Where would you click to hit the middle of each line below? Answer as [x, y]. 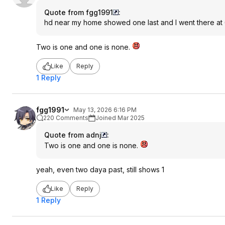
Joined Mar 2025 [120, 118]
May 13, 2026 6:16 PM [105, 109]
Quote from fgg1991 [79, 12]
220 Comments [66, 118]
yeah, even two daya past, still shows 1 [100, 169]
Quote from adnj [73, 135]
